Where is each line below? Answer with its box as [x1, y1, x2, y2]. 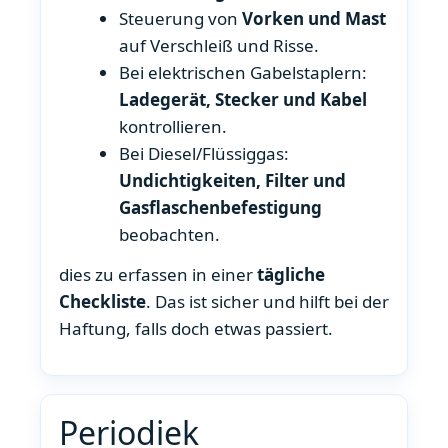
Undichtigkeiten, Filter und [119, 168, 347, 192]
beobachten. [119, 222, 221, 246]
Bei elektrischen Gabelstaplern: [119, 60, 368, 84]
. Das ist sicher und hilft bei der [146, 290, 389, 314]
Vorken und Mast [242, 6, 387, 30]
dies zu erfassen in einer [59, 263, 257, 287]
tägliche [257, 263, 325, 287]
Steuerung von [119, 6, 243, 30]
